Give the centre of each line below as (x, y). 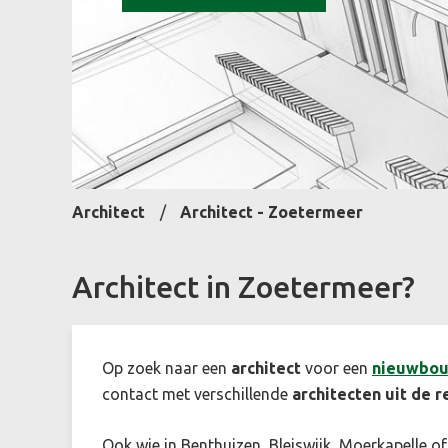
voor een (336, 367)
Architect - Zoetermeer (271, 211)
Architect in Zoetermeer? (243, 286)
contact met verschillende (197, 393)
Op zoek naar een (166, 367)
